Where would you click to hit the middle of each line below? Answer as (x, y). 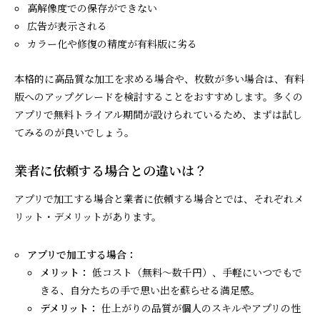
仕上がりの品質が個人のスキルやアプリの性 (200, 307)
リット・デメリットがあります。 (88, 216)
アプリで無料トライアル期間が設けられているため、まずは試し (158, 114)
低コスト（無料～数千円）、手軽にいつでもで (196, 272)
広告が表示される (67, 25)
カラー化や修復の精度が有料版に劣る (112, 43)
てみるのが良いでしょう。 (74, 132)
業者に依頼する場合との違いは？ (111, 170)
